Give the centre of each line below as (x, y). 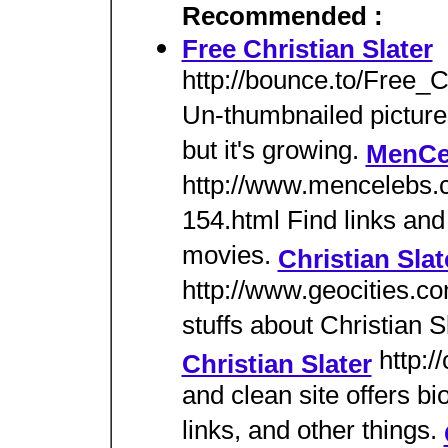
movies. (229, 258)
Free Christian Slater (307, 49)
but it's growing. (273, 153)
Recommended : (282, 16)
